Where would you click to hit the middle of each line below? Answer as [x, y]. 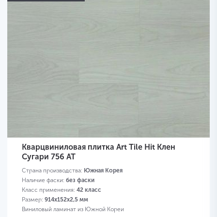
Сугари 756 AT [49, 157]
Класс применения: [49, 190]
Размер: [33, 200]
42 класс [89, 190]
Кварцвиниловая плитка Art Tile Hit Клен [99, 147]
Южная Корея [103, 171]
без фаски [80, 180]
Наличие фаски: [44, 180]
